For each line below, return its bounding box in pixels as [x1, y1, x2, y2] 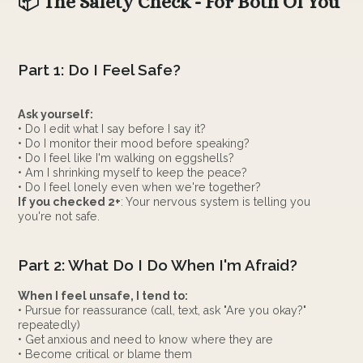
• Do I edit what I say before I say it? [18, 122, 207, 136]
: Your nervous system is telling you [121, 195, 311, 209]
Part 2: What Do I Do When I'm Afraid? [18, 256, 298, 275]
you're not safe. [18, 210, 100, 224]
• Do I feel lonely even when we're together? [18, 181, 262, 194]
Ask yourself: [18, 108, 94, 122]
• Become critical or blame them [18, 347, 193, 361]
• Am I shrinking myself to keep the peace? [18, 166, 248, 180]
